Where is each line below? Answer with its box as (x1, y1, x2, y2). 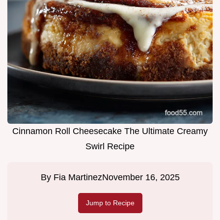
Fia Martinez (53, 172, 102, 183)
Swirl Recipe (85, 141, 135, 152)
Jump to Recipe (85, 199, 135, 207)
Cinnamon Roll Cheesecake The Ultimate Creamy (12, 126, 208, 137)
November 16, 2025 (102, 172, 180, 183)
